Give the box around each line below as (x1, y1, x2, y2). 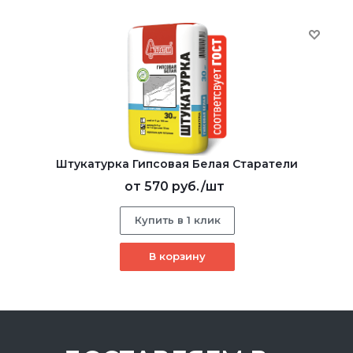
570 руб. (143, 178, 201, 194)
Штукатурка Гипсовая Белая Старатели (56, 156, 298, 171)
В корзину (148, 249, 206, 262)
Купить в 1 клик (134, 213, 221, 226)
